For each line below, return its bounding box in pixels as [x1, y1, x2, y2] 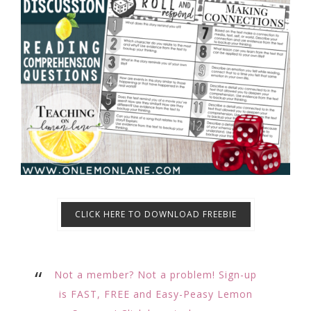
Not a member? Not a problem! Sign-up [54, 267, 257, 281]
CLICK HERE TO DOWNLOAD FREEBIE [74, 208, 237, 220]
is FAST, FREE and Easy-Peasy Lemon [58, 287, 253, 301]
